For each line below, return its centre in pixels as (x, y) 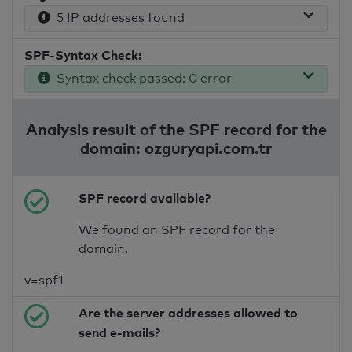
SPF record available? (145, 198)
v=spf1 (44, 280)
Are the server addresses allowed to (189, 313)
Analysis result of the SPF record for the (176, 129)
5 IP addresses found (117, 18)
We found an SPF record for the (177, 230)
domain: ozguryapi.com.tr (176, 148)
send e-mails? (120, 333)
